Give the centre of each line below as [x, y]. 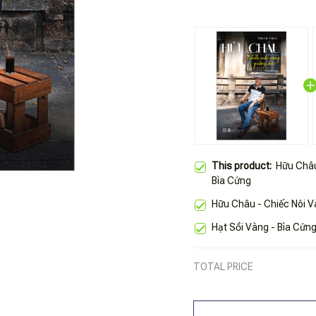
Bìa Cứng [231, 180]
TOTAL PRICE [223, 266]
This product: [244, 165]
